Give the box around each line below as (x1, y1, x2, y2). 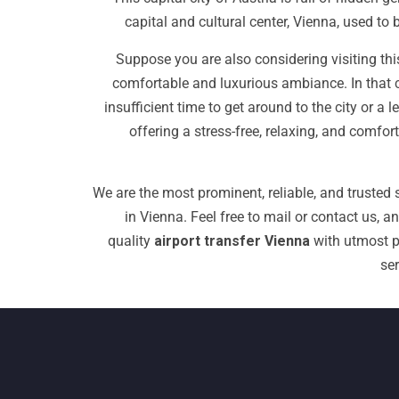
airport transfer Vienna (153, 232, 310, 249)
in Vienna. (125, 208, 191, 225)
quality (107, 232, 154, 249)
